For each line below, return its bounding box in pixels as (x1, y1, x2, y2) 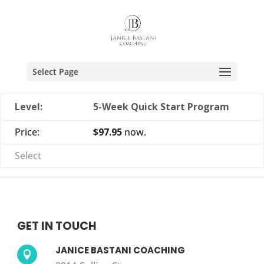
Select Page (32, 66, 78, 77)
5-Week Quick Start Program (93, 100, 229, 113)
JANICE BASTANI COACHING (55, 244, 185, 256)
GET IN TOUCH (16, 218, 96, 234)
